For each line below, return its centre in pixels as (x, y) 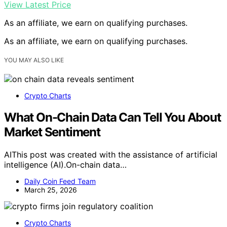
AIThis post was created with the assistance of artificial (111, 154)
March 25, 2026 (51, 190)
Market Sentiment (52, 132)
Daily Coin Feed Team (60, 181)
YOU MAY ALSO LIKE (34, 60)
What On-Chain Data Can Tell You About (112, 117)
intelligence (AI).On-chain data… (65, 164)
